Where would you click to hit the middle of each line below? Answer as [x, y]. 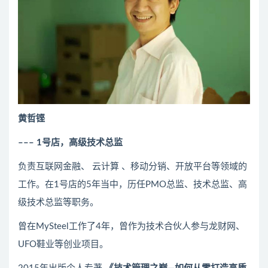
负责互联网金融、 [54, 167]
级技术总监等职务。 [58, 203]
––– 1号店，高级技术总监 [70, 143]
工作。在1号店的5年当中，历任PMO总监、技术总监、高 [133, 185]
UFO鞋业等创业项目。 [63, 245]
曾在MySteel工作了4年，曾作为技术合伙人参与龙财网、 [131, 227]
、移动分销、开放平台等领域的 [184, 167]
